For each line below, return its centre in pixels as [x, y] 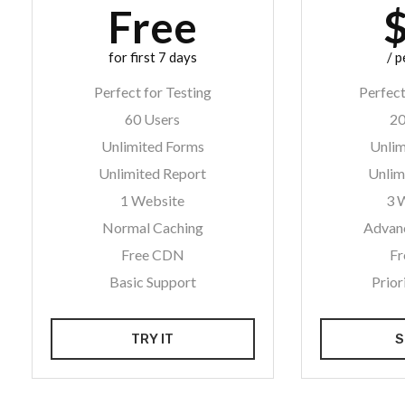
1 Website [153, 200]
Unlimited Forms [152, 146]
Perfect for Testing [152, 92]
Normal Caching [152, 227]
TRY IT [153, 339]
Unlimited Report [153, 173]
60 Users [153, 119]
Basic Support [152, 282]
